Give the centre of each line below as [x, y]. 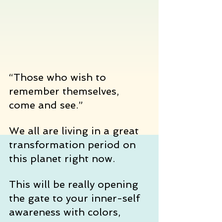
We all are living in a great [75, 131]
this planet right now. [62, 158]
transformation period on [74, 144]
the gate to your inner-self [76, 198]
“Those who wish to [59, 77]
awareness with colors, [66, 212]
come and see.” [46, 105]
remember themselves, [65, 91]
